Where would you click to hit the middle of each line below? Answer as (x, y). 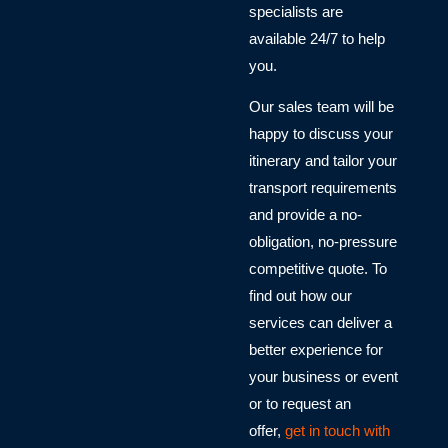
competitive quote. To (318, 269)
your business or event (324, 377)
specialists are (296, 11)
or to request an (300, 404)
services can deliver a (321, 323)
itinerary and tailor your (323, 161)
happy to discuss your (321, 134)
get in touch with (338, 431)
